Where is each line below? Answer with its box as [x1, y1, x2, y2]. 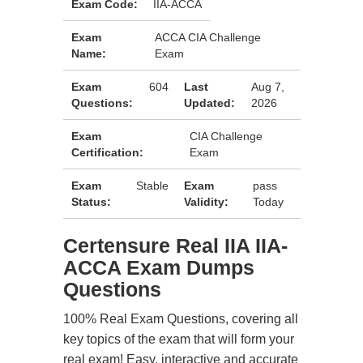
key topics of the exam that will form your [63, 332, 294, 346]
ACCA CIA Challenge [154, 31, 261, 44]
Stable [136, 179, 169, 192]
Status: [71, 195, 111, 208]
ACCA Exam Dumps [63, 256, 254, 279]
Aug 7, [251, 80, 285, 93]
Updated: [184, 96, 236, 109]
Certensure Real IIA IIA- [63, 234, 288, 257]
